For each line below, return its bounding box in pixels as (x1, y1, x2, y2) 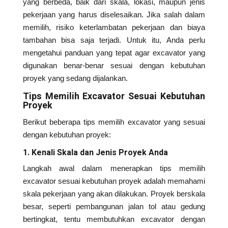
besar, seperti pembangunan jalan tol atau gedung (22, 202, 206, 211)
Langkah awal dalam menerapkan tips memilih (22, 164, 206, 173)
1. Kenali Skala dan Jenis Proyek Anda (22, 147, 168, 159)
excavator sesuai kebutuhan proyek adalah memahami (22, 177, 206, 186)
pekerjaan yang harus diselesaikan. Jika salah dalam (22, 10, 206, 19)
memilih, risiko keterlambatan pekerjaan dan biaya (22, 23, 206, 32)
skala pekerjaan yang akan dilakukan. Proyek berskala (22, 189, 206, 198)
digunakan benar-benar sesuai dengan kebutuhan (22, 61, 206, 70)
